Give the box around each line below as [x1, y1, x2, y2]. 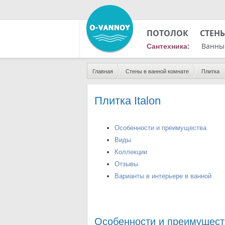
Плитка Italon [94, 94, 161, 107]
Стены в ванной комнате [126, 68, 189, 74]
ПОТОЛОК [147, 28, 188, 39]
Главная [92, 68, 113, 74]
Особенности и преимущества [115, 124, 206, 132]
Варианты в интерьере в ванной [115, 172, 211, 180]
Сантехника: [147, 42, 190, 50]
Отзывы [115, 160, 138, 168]
